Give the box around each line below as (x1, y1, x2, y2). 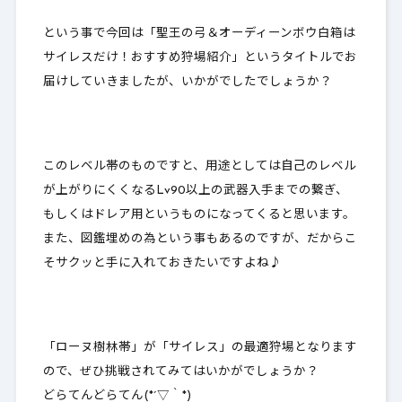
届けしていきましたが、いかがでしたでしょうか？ (42, 76, 332, 89)
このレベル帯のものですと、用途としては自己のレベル (42, 161, 356, 173)
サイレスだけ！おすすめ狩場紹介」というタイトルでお (42, 52, 357, 65)
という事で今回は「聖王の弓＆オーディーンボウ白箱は (42, 28, 355, 40)
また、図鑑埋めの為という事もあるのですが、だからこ (42, 233, 357, 246)
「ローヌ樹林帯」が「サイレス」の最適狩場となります (42, 342, 357, 354)
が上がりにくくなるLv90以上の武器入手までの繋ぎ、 (42, 185, 348, 197)
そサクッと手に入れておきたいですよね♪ (42, 258, 282, 270)
